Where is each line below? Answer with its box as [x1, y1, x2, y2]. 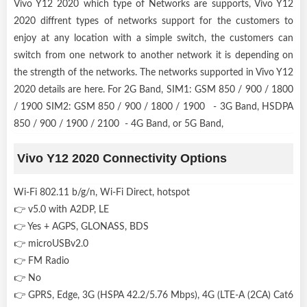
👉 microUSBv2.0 [14, 238, 94, 249]
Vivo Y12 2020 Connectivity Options [17, 151, 227, 165]
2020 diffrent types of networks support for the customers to [14, 16, 293, 26]
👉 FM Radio [14, 256, 75, 266]
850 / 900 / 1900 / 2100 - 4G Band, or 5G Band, [14, 119, 223, 129]
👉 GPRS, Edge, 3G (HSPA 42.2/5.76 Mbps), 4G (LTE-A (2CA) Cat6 [14, 290, 293, 300]
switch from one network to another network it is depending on [14, 50, 293, 60]
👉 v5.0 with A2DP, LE [14, 204, 114, 214]
